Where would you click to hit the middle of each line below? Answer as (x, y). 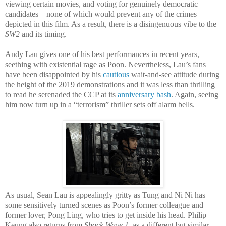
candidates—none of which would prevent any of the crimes (101, 14)
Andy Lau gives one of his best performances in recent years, (102, 54)
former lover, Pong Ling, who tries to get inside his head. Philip (106, 215)
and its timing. (44, 34)
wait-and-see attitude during (174, 74)
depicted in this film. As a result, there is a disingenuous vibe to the (111, 24)
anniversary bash (144, 94)
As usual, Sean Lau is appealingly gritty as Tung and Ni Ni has (105, 195)
